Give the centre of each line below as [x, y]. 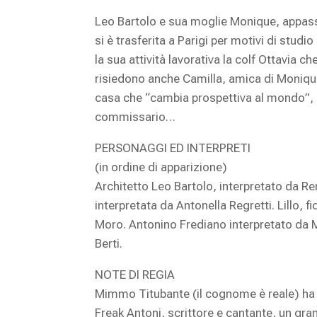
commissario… [136, 117]
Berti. [109, 244]
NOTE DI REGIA [135, 275]
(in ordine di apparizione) [161, 167]
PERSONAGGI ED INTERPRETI [173, 148]
